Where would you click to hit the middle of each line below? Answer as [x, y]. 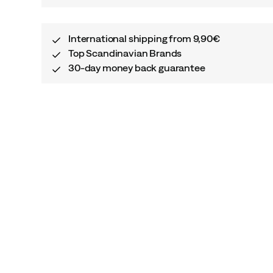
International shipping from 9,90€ [144, 38]
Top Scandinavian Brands [125, 53]
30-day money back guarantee [137, 68]
